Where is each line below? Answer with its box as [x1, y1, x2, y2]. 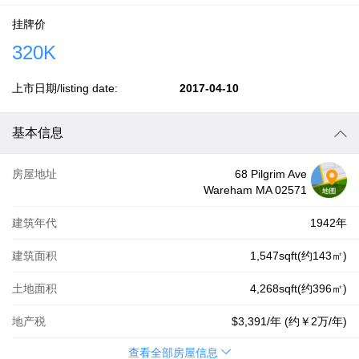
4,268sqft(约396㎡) [250, 282, 347, 295]
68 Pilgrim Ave [235, 167, 307, 180]
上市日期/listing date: [12, 82, 118, 95]
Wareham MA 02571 [204, 184, 307, 196]
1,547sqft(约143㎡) [250, 249, 347, 262]
